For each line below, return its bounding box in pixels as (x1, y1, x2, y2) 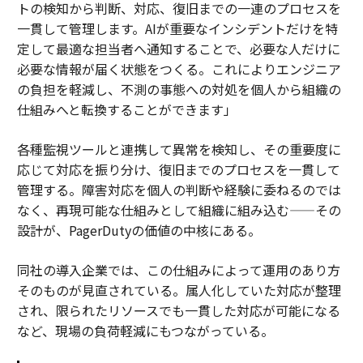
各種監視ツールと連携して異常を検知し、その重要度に (16, 139, 341, 160)
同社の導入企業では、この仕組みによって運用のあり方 (16, 260, 340, 280)
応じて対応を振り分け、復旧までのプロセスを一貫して (16, 160, 340, 180)
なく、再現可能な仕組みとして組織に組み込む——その (16, 200, 341, 220)
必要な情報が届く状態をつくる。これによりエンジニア (16, 59, 341, 79)
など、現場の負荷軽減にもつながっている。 (16, 321, 274, 341)
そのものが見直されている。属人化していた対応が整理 (16, 280, 341, 301)
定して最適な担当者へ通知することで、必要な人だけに (16, 39, 340, 59)
